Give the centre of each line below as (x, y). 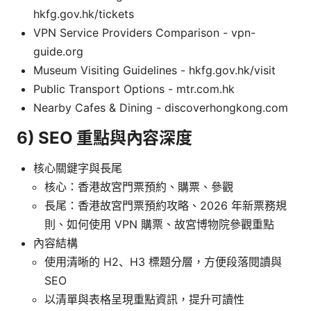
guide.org (58, 51)
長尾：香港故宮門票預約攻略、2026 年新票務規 (166, 205)
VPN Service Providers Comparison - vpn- (144, 32)
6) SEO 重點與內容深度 (104, 137)
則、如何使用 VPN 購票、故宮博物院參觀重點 (159, 224)
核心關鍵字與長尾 (78, 168)
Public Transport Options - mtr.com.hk (134, 89)
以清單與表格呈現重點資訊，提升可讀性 (144, 299)
